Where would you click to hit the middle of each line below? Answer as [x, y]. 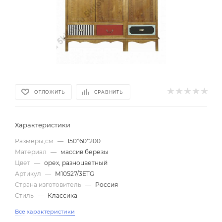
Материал [31, 152]
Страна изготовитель [49, 185]
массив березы [84, 152]
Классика [62, 195]
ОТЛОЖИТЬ [50, 92]
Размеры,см [35, 141]
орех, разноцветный [76, 163]
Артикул [29, 174]
